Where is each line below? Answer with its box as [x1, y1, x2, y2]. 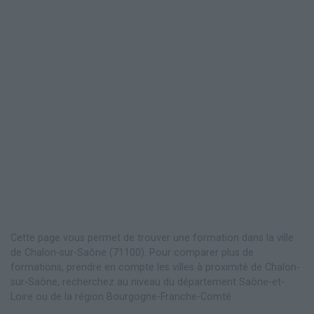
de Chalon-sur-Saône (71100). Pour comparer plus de [11, 246, 254, 259]
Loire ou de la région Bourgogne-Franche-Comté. [11, 290, 233, 303]
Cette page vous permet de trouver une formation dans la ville [11, 231, 294, 244]
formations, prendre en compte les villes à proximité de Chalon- [11, 261, 300, 273]
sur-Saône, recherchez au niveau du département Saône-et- [11, 275, 285, 288]
